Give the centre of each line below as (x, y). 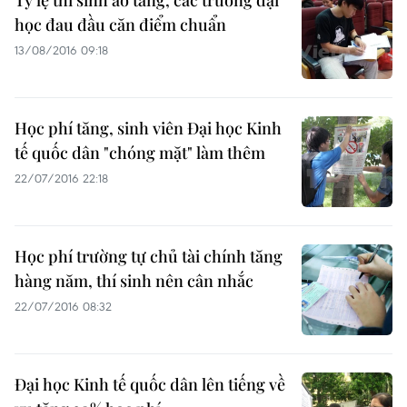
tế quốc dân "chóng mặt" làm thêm (140, 153)
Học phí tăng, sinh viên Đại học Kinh (148, 128)
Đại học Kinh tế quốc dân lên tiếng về (150, 384)
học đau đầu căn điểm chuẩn (120, 25)
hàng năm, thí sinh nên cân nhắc (134, 281)
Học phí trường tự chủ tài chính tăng (149, 256)
